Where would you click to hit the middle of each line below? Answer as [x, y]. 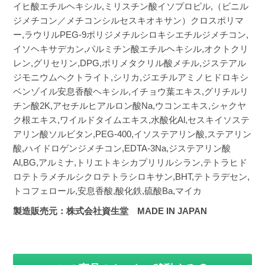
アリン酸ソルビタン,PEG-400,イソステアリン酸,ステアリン [132, 134]
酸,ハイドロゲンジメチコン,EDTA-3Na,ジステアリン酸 [122, 148]
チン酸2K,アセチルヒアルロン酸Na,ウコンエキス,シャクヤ [130, 105]
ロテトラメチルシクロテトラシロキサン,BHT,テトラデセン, [132, 176]
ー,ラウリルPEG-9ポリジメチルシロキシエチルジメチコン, [131, 34]
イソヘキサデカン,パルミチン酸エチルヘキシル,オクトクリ [131, 49]
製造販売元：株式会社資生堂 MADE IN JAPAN [110, 211]
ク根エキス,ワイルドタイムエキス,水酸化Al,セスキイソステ [132, 119]
